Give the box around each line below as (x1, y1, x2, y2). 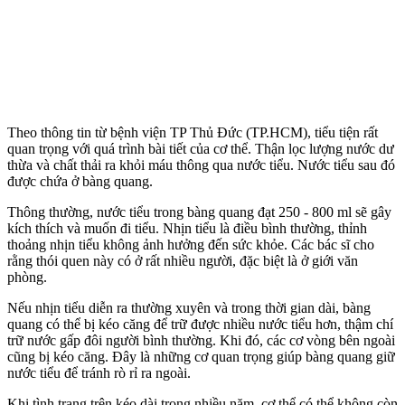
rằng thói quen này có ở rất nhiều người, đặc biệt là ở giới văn (7, 252, 358, 268)
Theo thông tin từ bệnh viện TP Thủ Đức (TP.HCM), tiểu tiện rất (7, 124, 378, 140)
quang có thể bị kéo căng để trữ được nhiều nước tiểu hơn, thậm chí (7, 316, 393, 332)
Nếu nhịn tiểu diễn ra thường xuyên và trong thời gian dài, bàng (7, 299, 371, 316)
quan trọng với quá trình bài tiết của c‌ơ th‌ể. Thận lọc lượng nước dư (7, 140, 394, 156)
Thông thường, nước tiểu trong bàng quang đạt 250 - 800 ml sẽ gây (7, 203, 391, 220)
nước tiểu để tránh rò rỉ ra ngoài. (7, 364, 191, 381)
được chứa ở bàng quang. (7, 173, 153, 189)
